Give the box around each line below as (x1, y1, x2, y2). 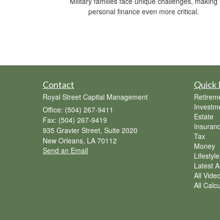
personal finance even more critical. (88, 6, 199, 17)
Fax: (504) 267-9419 (43, 115, 107, 125)
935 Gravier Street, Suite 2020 (43, 125, 137, 136)
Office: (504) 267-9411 (43, 105, 113, 115)
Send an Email (43, 145, 88, 156)
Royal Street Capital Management (43, 92, 148, 102)
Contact (43, 79, 74, 90)
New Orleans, (43, 136, 85, 146)
